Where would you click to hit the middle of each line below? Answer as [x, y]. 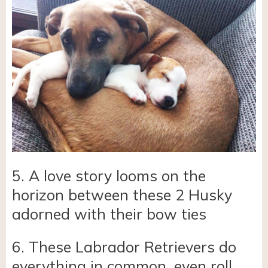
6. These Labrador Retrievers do [124, 247]
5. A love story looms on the [109, 175]
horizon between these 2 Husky [122, 194]
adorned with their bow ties [109, 214]
